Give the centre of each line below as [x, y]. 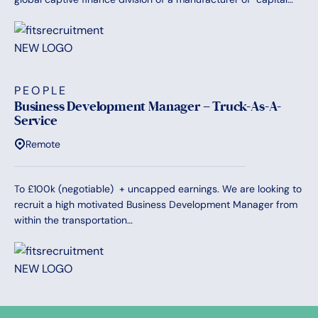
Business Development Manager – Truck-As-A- [148, 107]
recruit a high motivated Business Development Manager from [156, 205]
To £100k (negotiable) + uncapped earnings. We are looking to [158, 189]
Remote [43, 144]
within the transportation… [73, 220]
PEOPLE [41, 91]
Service [36, 121]
